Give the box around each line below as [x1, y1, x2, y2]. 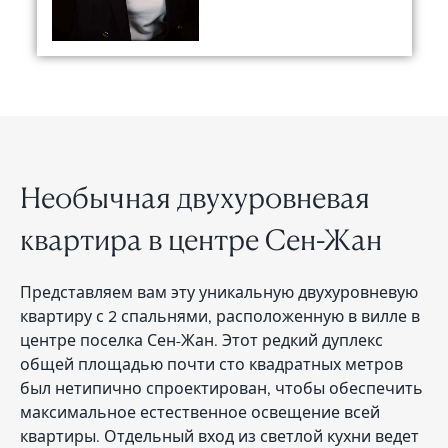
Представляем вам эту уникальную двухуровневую [20, 280, 418, 303]
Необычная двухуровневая [20, 178, 370, 215]
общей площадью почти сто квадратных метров [20, 352, 403, 375]
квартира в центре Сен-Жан [20, 220, 382, 257]
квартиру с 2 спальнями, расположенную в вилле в [20, 304, 420, 327]
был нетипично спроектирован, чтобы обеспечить [20, 376, 423, 399]
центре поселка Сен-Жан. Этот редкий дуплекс [20, 328, 383, 351]
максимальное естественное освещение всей [20, 400, 380, 423]
